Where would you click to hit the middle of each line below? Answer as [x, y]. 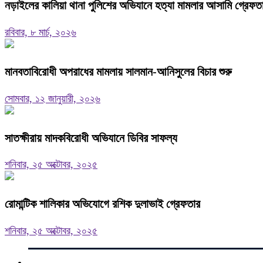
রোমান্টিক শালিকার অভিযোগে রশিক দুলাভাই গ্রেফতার [102, 204]
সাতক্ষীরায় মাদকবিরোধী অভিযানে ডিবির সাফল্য [91, 138]
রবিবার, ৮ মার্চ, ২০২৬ [41, 32]
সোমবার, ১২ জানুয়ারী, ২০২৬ [53, 98]
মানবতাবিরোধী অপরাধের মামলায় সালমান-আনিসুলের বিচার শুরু [118, 71]
